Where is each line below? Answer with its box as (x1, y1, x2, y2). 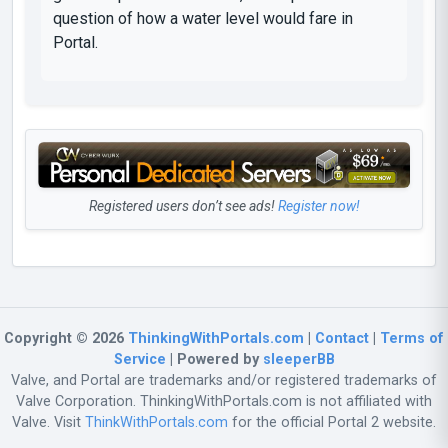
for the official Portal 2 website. (228, 413, 436, 431)
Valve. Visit (12, 413, 85, 431)
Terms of (380, 329, 444, 347)
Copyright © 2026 (4, 329, 128, 347)
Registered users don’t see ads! (88, 197, 278, 214)
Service (113, 350, 166, 368)
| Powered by (165, 350, 263, 368)
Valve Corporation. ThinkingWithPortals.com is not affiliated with (16, 392, 432, 410)
